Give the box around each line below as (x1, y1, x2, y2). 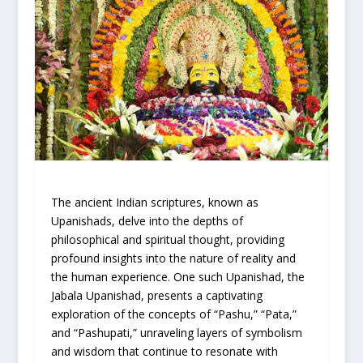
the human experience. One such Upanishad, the (50, 268, 305, 284)
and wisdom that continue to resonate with (50, 343, 278, 359)
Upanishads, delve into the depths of (50, 212, 243, 228)
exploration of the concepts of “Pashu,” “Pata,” (50, 305, 297, 322)
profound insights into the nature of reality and (50, 250, 296, 266)
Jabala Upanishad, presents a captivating (50, 287, 263, 303)
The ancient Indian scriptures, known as (50, 194, 258, 210)
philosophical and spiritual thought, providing (50, 231, 284, 247)
